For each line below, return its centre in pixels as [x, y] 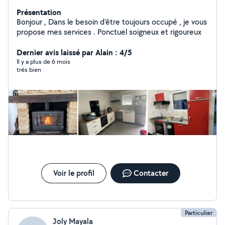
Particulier [199, 213]
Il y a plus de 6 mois [43, 62]
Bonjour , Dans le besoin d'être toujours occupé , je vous [32, 22]
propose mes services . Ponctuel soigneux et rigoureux [109, 32]
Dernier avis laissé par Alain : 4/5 [74, 52]
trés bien [29, 70]
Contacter [151, 173]
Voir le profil [74, 173]
